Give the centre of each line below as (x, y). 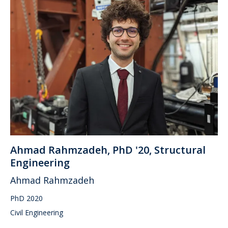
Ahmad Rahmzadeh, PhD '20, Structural (108, 150)
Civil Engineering (37, 212)
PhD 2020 (26, 198)
